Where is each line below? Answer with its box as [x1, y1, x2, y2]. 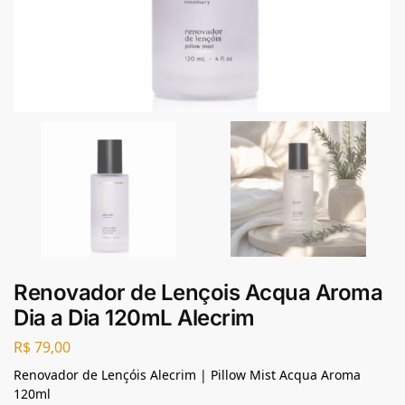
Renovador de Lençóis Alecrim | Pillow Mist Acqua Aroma [14, 365, 361, 383]
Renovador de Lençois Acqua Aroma [14, 279, 382, 306]
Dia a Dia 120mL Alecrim [14, 305, 255, 331]
